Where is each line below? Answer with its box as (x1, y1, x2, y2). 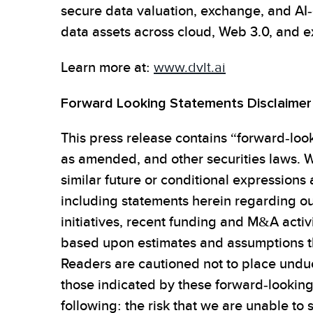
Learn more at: (61, 59, 154, 77)
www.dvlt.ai (154, 59, 226, 76)
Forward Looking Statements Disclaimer (61, 95, 312, 112)
